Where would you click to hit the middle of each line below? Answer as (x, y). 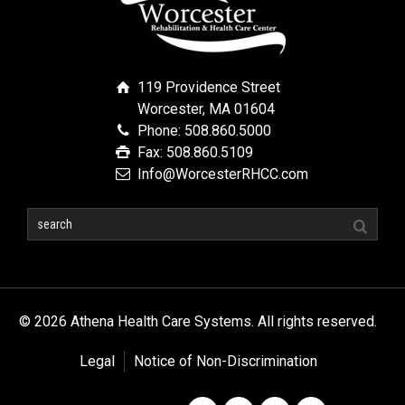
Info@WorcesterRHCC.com (223, 174)
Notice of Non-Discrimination (225, 361)
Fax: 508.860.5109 (195, 152)
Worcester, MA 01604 (206, 109)
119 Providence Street (209, 87)
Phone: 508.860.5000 (204, 131)
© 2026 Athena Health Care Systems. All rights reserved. (198, 321)
